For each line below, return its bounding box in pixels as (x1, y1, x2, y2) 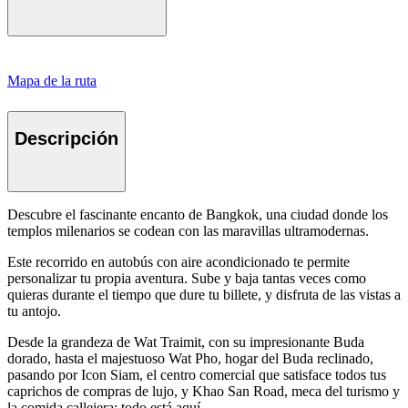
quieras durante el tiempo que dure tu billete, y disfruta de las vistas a (7, 286, 401, 302)
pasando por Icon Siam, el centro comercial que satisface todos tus (7, 366, 386, 382)
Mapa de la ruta (7, 72, 97, 88)
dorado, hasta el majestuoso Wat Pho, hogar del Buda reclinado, (7, 350, 373, 366)
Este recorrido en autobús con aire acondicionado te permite (7, 253, 350, 270)
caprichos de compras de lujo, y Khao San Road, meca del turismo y (7, 382, 400, 399)
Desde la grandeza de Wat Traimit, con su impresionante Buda (7, 333, 364, 350)
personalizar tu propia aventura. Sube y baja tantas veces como (7, 270, 366, 286)
